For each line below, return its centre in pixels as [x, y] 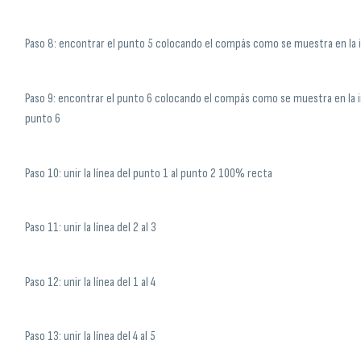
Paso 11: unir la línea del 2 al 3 [90, 228]
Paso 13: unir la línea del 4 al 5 [90, 337]
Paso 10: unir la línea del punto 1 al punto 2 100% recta [148, 173]
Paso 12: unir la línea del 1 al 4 [90, 282]
